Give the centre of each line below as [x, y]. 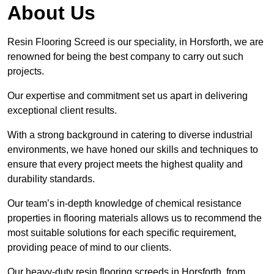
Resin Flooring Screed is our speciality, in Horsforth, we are [135, 42]
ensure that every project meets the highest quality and [125, 165]
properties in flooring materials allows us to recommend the [135, 218]
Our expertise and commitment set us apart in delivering [128, 96]
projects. [26, 72]
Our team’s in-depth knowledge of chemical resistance [124, 204]
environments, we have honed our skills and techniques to [133, 150]
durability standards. [52, 179]
